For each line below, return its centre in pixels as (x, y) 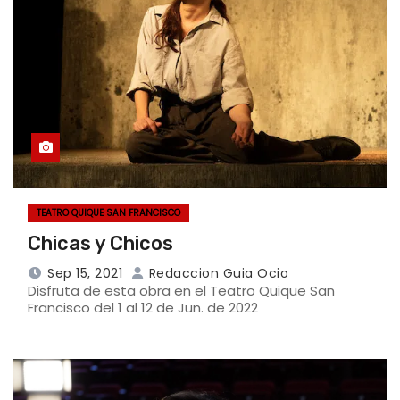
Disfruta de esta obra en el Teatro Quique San (181, 291)
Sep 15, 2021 (85, 274)
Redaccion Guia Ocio (217, 274)
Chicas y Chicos (100, 244)
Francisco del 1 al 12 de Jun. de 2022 (143, 308)
